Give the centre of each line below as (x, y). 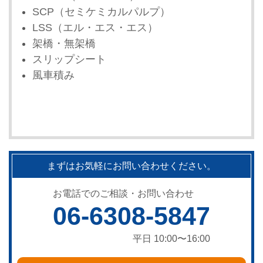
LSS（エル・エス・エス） (95, 27)
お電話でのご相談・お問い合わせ (123, 193)
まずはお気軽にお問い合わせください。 (131, 166)
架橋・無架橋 (64, 43)
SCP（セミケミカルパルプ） (101, 11)
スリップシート (69, 59)
